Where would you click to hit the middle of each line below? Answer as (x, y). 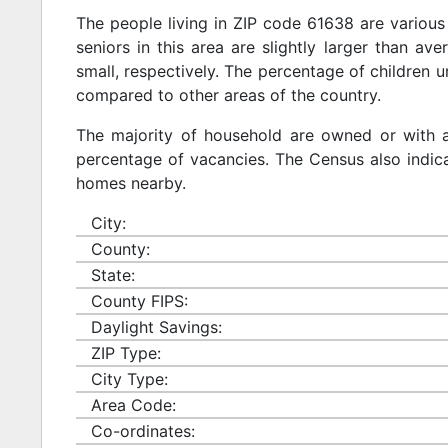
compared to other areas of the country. (228, 94)
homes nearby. (130, 182)
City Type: (129, 378)
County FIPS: (139, 300)
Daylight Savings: (156, 326)
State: (112, 274)
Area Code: (133, 404)
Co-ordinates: (142, 430)
